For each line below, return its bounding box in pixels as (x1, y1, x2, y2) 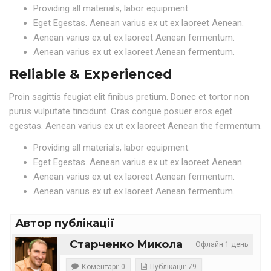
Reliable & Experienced (9, 65, 172, 82)
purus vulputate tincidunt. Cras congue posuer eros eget (9, 105, 232, 117)
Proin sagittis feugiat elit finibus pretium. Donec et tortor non (9, 91, 249, 102)
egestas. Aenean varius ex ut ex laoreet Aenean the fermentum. (9, 120, 262, 131)
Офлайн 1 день (195, 240, 248, 249)
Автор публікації (15, 216, 114, 230)
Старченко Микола (70, 237, 183, 251)
